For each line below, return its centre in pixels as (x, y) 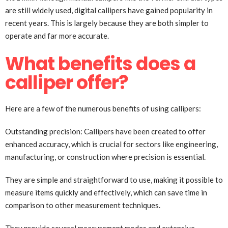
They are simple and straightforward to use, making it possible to (114, 180)
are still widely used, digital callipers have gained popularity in (109, 10)
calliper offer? (67, 83)
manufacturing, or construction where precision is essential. (105, 157)
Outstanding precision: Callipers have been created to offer (105, 132)
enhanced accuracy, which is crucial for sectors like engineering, (111, 144)
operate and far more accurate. (57, 36)
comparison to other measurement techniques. (83, 205)
